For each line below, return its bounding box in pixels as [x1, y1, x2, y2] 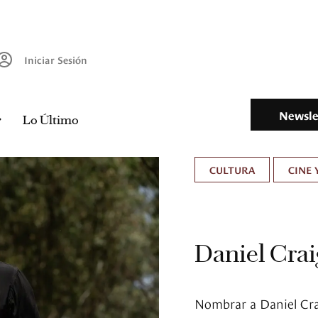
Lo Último [22, 112, 79, 128]
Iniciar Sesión [24, 53, 87, 67]
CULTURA [209, 163, 255, 177]
